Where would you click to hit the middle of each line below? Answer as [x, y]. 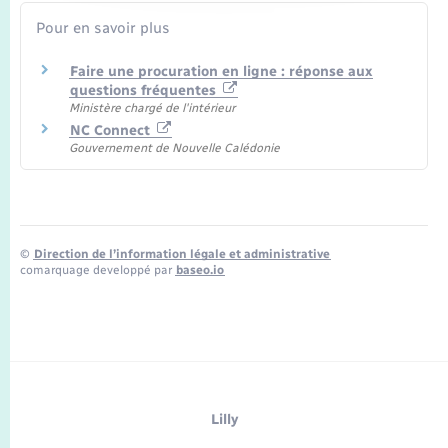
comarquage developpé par [97, 270]
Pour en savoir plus [103, 27]
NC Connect [112, 131]
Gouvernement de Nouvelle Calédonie [174, 148]
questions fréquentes [145, 90]
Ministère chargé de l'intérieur [152, 107]
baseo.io [200, 270]
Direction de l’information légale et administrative [182, 254]
